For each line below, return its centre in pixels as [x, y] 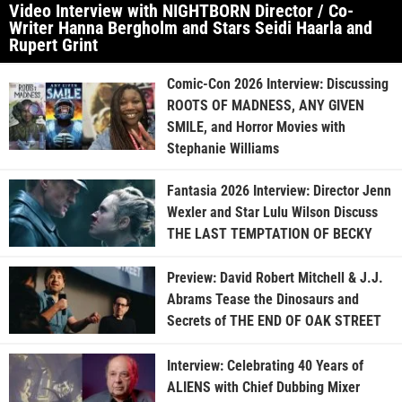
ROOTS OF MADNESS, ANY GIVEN [265, 105]
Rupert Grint [53, 44]
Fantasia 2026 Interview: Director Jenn [279, 191]
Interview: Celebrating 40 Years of [265, 365]
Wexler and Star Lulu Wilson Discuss [272, 213]
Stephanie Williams [223, 148]
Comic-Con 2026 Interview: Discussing [277, 83]
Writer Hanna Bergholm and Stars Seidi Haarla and [191, 27]
